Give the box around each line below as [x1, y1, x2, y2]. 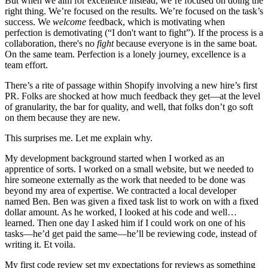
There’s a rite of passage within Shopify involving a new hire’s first [5, 80, 257, 90]
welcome [53, 16, 89, 27]
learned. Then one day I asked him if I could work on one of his [5, 217, 245, 228]
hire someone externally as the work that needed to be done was [5, 174, 245, 185]
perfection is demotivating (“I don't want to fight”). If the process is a [5, 27, 263, 38]
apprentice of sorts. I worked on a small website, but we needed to [5, 163, 254, 174]
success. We [5, 16, 53, 27]
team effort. [5, 59, 48, 70]
